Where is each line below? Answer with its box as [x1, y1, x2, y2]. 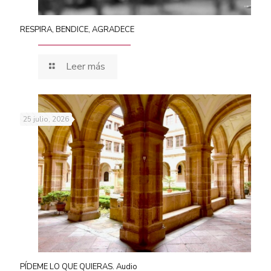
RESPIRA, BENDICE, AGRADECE [20, 24, 134, 35]
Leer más [66, 59, 106, 73]
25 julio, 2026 [23, 114, 69, 124]
